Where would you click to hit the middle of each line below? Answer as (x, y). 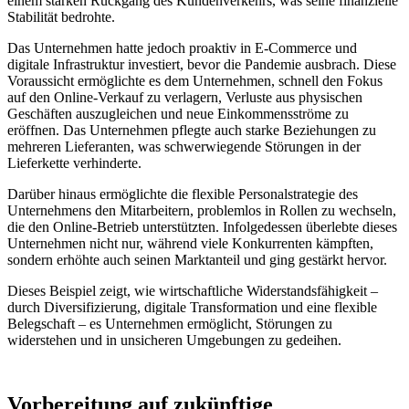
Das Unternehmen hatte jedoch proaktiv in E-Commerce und (182, 48)
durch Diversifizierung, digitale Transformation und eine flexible (192, 308)
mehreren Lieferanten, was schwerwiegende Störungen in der (184, 147)
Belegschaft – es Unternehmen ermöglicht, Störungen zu (170, 324)
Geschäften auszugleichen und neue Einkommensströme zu (178, 114)
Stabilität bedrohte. (61, 17)
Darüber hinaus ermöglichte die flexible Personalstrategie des (183, 194)
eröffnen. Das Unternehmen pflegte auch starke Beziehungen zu (192, 131)
